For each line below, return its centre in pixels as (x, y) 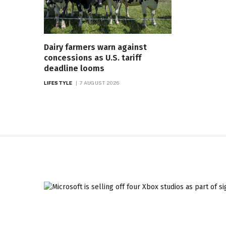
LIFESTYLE (58, 82)
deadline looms (74, 68)
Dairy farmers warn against (95, 47)
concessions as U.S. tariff (93, 58)
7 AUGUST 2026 (99, 82)
